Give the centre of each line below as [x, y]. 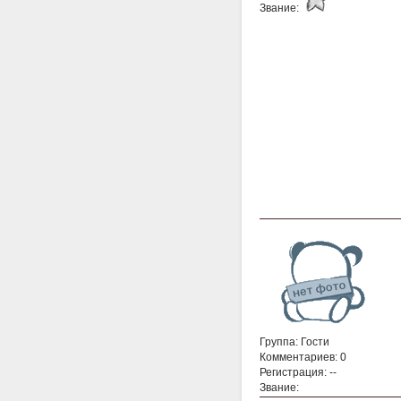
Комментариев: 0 [303, 357]
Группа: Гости [294, 341]
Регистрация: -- [298, 372]
